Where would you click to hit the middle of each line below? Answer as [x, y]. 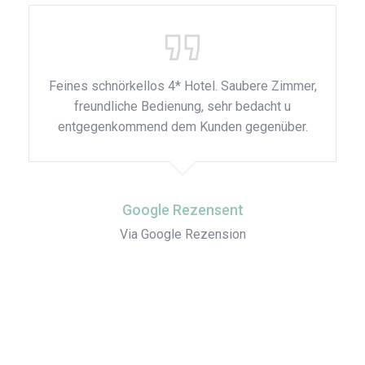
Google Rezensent [182, 209]
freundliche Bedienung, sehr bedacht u [182, 106]
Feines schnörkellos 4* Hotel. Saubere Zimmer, [182, 86]
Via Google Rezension [182, 234]
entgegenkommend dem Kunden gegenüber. [182, 126]
